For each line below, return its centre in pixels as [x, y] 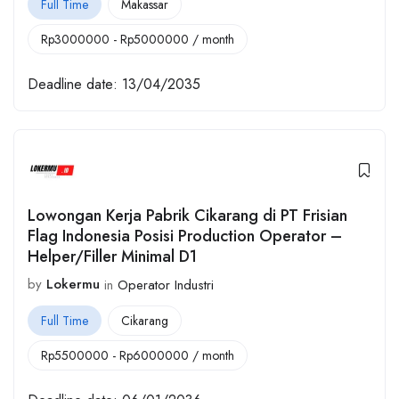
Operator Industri [166, 285]
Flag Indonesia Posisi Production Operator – [185, 236]
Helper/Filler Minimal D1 [112, 257]
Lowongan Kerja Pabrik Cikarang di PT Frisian [187, 216]
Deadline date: [73, 85]
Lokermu [73, 285]
